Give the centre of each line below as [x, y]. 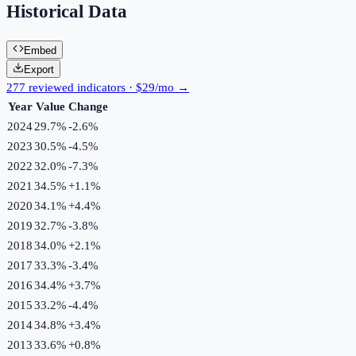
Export [39, 69]
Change [88, 106]
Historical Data [67, 12]
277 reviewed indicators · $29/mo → [98, 87]
